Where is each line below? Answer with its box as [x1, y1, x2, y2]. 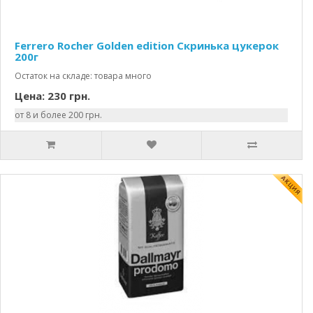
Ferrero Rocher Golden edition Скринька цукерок [15, 38, 279, 52]
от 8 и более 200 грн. [15, 109, 102, 121]
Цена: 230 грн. [15, 89, 90, 103]
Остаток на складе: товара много [15, 70, 152, 82]
